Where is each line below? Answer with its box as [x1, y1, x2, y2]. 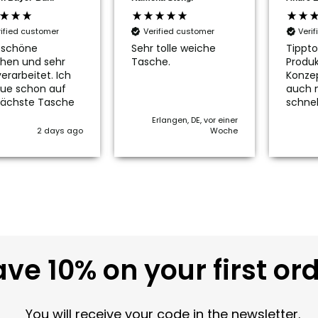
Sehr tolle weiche [131, 40, 216, 55]
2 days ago [36, 125, 83, 137]
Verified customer [143, 26, 214, 38]
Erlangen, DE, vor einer [152, 114, 238, 126]
